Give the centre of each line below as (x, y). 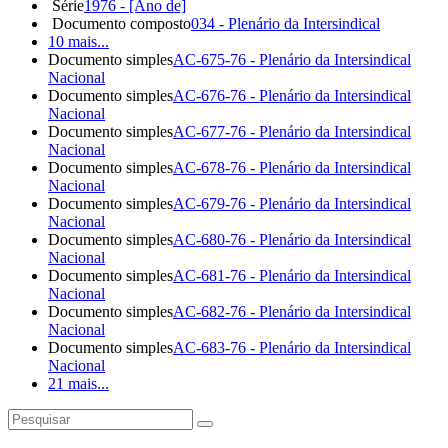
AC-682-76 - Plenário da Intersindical (292, 311)
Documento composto (121, 23)
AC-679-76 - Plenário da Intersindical (292, 203)
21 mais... (78, 383)
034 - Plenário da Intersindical (285, 23)
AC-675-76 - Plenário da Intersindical (292, 59)
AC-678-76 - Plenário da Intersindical (292, 167)
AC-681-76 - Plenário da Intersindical (292, 275)
